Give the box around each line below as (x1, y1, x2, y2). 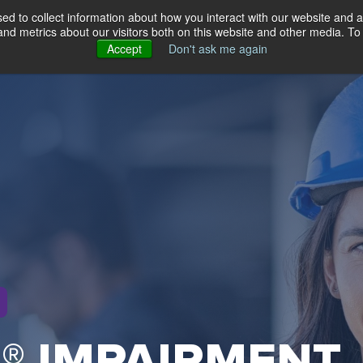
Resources (273, 28, 341, 40)
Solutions (75, 28, 135, 40)
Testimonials (171, 28, 252, 40)
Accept (106, 41, 142, 57)
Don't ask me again (168, 41, 267, 57)
